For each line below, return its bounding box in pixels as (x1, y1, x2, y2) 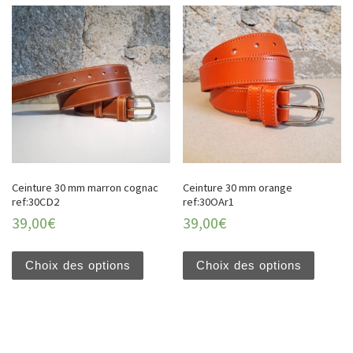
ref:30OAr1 (183, 194, 235, 209)
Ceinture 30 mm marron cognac (12, 180, 158, 195)
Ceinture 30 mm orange (183, 180, 293, 195)
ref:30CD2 (12, 194, 59, 209)
